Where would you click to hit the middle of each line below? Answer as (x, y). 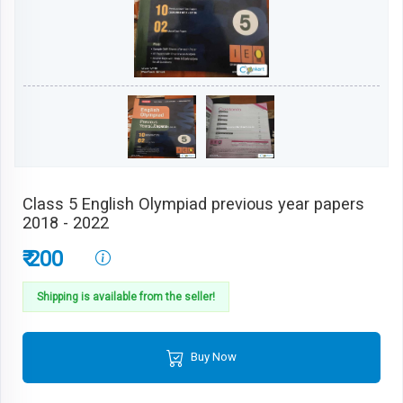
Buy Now (213, 357)
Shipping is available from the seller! (126, 297)
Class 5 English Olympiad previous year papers (193, 204)
